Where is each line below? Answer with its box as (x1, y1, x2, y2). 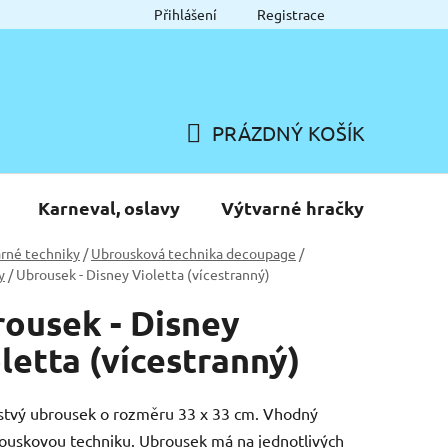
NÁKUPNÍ (185, 143, 272, 169)
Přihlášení (154, 5, 217, 23)
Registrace (257, 5, 325, 23)
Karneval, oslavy (38, 195, 180, 219)
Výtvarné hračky (221, 195, 364, 219)
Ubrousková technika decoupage (91, 243, 296, 262)
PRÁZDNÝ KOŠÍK (212, 119, 365, 145)
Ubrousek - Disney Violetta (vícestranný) (16, 264, 270, 283)
